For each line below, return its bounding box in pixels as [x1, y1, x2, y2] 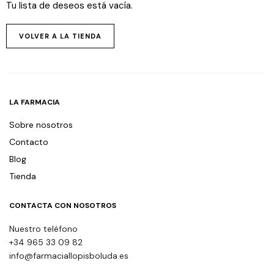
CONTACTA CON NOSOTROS [9, 201, 116, 210]
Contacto [9, 136, 48, 147]
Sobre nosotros [9, 119, 73, 130]
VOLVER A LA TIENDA [19, 31, 102, 40]
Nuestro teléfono [9, 223, 78, 234]
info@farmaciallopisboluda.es [9, 250, 128, 261]
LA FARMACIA [9, 97, 60, 107]
